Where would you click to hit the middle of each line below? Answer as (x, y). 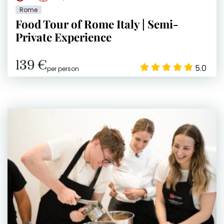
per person (63, 68)
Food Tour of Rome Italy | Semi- (97, 24)
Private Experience (63, 37)
